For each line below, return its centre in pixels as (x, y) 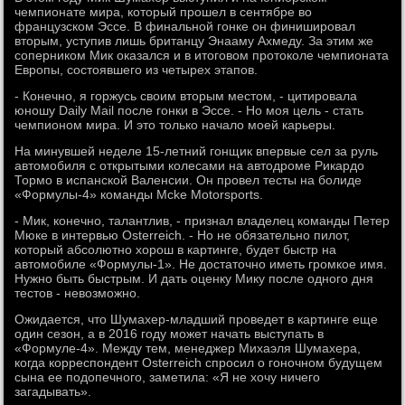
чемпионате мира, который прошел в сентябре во (164, 12)
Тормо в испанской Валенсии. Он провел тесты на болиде (188, 180)
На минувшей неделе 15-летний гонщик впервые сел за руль (197, 151)
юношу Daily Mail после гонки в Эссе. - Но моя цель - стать (189, 111)
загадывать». (53, 392)
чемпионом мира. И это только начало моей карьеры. (175, 125)
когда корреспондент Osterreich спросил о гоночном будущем (199, 363)
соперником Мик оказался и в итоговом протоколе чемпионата (202, 56)
